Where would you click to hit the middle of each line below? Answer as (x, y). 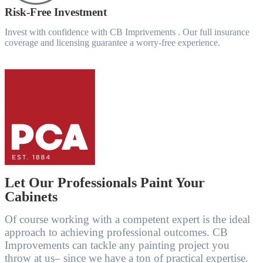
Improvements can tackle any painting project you (117, 245)
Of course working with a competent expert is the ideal (127, 219)
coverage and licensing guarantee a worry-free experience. (112, 43)
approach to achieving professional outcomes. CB (116, 232)
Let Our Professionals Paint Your (105, 182)
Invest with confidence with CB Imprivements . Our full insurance (127, 32)
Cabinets (31, 196)
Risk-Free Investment (56, 12)
